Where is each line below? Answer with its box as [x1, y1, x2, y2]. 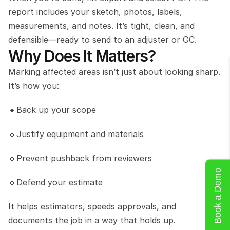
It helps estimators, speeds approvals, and [8, 201, 176, 212]
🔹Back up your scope [8, 104, 96, 115]
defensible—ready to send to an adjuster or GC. [8, 34, 199, 45]
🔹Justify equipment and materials [8, 128, 144, 139]
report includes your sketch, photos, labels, [8, 6, 182, 17]
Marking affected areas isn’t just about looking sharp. [8, 66, 220, 77]
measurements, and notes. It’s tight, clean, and [8, 20, 195, 31]
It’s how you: [8, 80, 59, 91]
